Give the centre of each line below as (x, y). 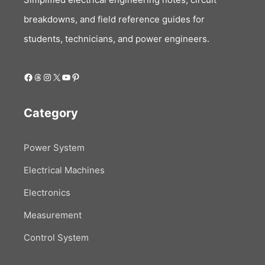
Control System (56, 237)
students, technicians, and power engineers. (117, 38)
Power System (54, 147)
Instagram (64, 77)
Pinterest (90, 77)
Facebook (45, 77)
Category (51, 113)
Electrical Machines (64, 170)
